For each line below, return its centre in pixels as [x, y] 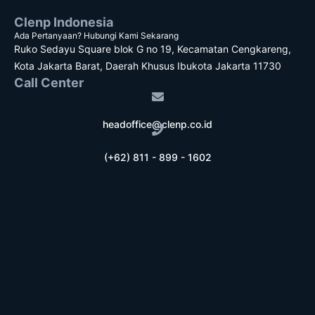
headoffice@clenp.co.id [157, 124]
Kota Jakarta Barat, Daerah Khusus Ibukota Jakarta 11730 [148, 66]
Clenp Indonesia [64, 22]
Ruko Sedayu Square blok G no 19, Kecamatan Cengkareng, [153, 49]
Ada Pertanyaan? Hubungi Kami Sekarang [96, 36]
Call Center [49, 83]
